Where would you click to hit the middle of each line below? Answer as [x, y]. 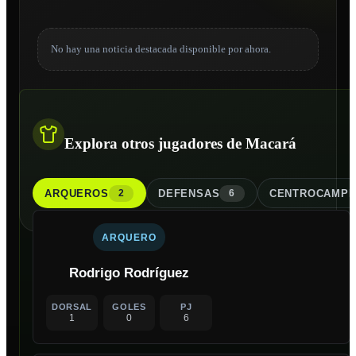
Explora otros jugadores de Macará [180, 143]
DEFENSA [185, 193]
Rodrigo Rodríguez [129, 273]
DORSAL [72, 306]
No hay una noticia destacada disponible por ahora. [161, 49]
